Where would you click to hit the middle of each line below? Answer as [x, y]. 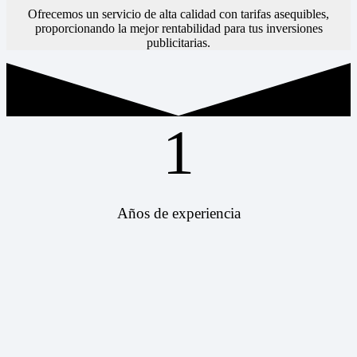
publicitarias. [178, 42]
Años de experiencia [178, 214]
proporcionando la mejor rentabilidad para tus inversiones [178, 28]
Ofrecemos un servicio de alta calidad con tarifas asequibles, [178, 14]
